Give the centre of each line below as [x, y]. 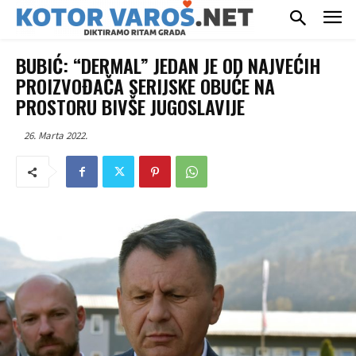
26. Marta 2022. [56, 135]
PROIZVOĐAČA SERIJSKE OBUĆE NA [145, 85]
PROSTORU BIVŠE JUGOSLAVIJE [130, 106]
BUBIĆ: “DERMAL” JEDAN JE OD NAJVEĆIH [168, 65]
